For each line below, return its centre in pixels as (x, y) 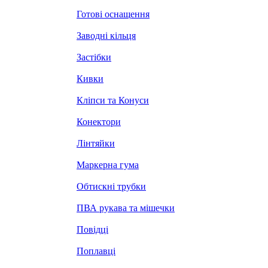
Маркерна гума (108, 165)
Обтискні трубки (111, 186)
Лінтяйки (96, 143)
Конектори (99, 122)
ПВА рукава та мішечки (126, 208)
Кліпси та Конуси (113, 100)
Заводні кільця (106, 36)
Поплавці (96, 251)
